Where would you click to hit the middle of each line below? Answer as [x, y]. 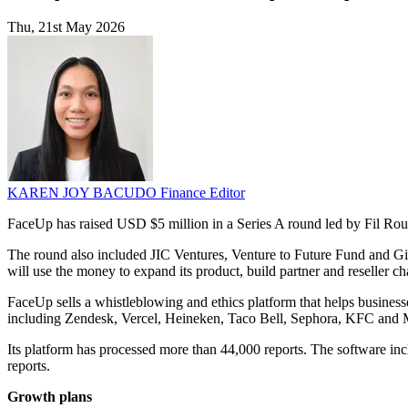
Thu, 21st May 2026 [66, 27]
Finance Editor [203, 193]
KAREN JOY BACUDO [84, 193]
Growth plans [50, 397]
